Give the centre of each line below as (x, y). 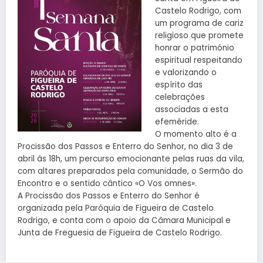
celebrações (180, 97)
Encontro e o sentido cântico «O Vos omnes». (107, 184)
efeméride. (177, 122)
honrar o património (194, 48)
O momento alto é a (195, 134)
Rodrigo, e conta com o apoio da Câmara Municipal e (124, 221)
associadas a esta (191, 110)
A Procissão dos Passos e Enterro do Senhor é (109, 196)
